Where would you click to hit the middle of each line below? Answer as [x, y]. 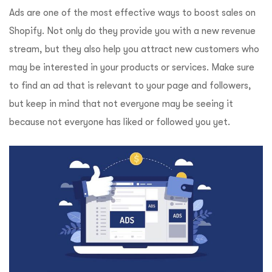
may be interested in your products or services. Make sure [132, 68]
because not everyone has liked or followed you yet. [121, 122]
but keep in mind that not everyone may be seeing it [121, 104]
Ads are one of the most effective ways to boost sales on [132, 13]
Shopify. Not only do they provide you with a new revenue [132, 31]
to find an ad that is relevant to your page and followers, [130, 86]
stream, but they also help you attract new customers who [134, 49]
